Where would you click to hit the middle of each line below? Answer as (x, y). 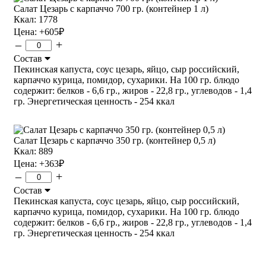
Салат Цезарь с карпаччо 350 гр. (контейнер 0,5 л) (115, 140)
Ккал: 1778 (36, 19)
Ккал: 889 (33, 151)
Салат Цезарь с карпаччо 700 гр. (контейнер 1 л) (111, 8)
